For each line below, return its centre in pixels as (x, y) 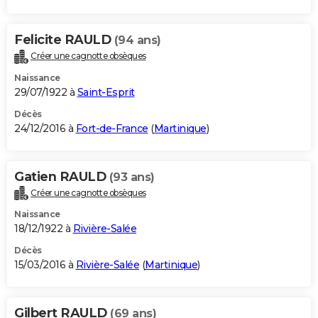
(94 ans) (137, 40)
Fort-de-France (112, 128)
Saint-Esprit (106, 92)
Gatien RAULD (62, 176)
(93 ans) (132, 177)
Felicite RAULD (64, 39)
